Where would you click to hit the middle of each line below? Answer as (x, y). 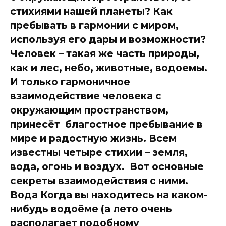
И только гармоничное (70, 81)
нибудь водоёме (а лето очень (91, 209)
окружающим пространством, (89, 110)
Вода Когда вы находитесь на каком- (109, 194)
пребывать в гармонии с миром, (94, 25)
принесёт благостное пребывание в (106, 124)
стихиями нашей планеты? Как (91, 11)
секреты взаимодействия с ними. (99, 180)
